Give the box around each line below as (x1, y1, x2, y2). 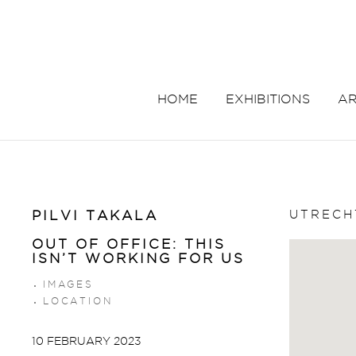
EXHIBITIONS (226, 92, 311, 106)
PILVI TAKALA (32, 208, 158, 222)
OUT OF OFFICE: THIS (32, 237, 226, 251)
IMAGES (43, 279, 94, 289)
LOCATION (43, 296, 113, 306)
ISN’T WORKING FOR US (32, 251, 245, 265)
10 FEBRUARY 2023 (32, 335, 141, 347)
